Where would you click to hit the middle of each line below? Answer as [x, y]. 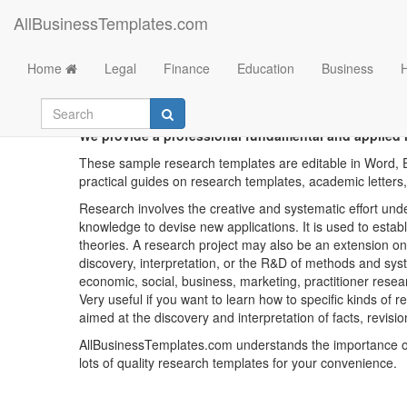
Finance [187, 68]
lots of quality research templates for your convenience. [238, 362]
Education [266, 68]
